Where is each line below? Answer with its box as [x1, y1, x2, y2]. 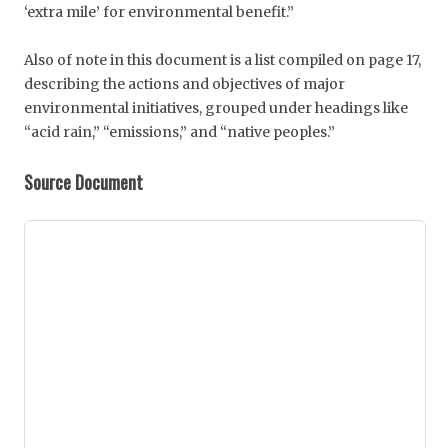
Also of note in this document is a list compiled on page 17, [24, 50, 421, 69]
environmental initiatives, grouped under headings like [24, 98, 408, 117]
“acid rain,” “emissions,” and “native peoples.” [24, 122, 335, 141]
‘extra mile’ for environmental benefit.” [24, 2, 294, 21]
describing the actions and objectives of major [24, 74, 345, 93]
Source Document [24, 168, 143, 195]
